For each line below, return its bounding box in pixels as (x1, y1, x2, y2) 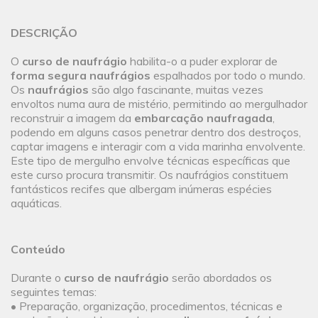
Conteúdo (11, 242, 65, 257)
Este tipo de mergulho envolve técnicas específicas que (11, 153, 290, 168)
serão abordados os (169, 270, 272, 285)
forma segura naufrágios (11, 68, 150, 83)
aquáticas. (11, 196, 62, 211)
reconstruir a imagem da (11, 111, 134, 126)
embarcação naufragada (134, 111, 273, 126)
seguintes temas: (11, 285, 99, 300)
